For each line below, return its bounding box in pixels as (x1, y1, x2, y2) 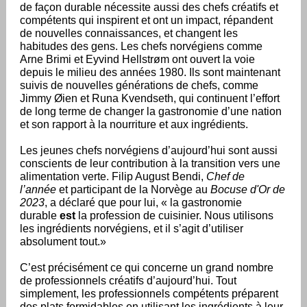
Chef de (206, 171, 245, 182)
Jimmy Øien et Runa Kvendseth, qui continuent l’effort (20, 93, 280, 104)
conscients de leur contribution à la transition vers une (20, 158, 280, 169)
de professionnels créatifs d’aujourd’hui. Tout (20, 275, 236, 286)
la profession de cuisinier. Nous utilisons (75, 210, 273, 221)
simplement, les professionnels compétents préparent (20, 288, 278, 299)
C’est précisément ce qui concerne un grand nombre (20, 262, 273, 273)
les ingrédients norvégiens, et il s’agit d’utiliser (20, 223, 243, 234)
